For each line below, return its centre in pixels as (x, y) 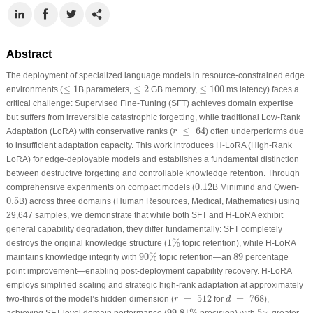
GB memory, (174, 89)
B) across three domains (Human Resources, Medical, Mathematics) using (159, 201)
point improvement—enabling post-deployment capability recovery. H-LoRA (148, 271)
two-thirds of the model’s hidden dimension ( (90, 299)
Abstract (29, 54)
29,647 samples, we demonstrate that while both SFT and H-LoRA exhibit (144, 215)
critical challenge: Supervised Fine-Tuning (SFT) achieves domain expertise (150, 103)
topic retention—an (195, 257)
